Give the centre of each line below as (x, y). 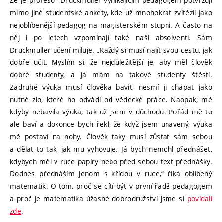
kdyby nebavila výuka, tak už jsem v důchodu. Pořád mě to (111, 111)
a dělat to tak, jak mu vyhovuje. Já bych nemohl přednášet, (111, 149)
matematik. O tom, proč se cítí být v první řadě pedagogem (111, 186)
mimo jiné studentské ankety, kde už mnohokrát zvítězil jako (111, 12)
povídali (199, 198)
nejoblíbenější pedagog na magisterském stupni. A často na (111, 25)
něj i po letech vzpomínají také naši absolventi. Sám (111, 37)
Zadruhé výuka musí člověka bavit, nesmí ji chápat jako (111, 87)
